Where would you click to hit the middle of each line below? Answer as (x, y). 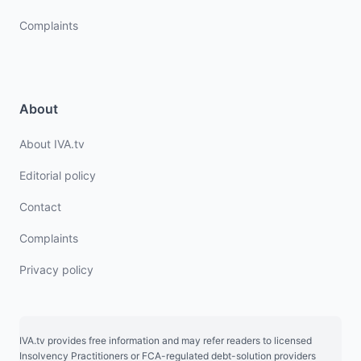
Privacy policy (56, 270)
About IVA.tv (52, 144)
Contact (40, 207)
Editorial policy (58, 175)
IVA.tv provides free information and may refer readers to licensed (166, 340)
